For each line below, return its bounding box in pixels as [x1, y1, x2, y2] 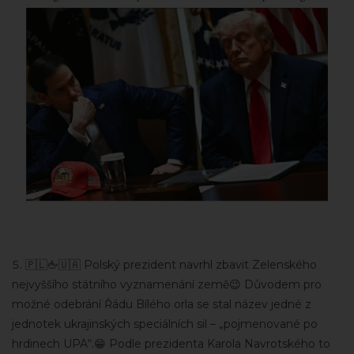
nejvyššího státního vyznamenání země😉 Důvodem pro [12, 277, 322, 292]
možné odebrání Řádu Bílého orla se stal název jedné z [12, 297, 311, 311]
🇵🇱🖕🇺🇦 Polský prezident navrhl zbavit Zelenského [25, 258, 317, 272]
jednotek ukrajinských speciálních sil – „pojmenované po [12, 317, 318, 331]
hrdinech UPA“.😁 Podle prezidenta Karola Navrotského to [12, 337, 330, 351]
